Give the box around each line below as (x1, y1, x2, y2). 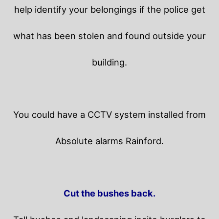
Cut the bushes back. (64, 187, 155, 198)
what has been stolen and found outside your (13, 30, 206, 41)
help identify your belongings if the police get (14, 3, 205, 15)
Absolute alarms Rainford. (55, 135, 164, 146)
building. (92, 56, 127, 67)
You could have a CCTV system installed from (13, 109, 206, 120)
